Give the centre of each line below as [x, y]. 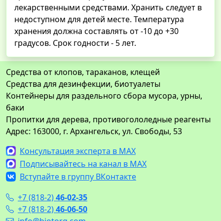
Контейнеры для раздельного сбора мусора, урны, [104, 96]
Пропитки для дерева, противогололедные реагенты [108, 120]
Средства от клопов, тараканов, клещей [83, 72]
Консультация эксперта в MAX [78, 151]
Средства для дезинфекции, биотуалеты [83, 84]
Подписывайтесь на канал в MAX [83, 164]
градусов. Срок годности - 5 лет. [75, 43]
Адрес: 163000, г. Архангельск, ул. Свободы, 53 [94, 131]
